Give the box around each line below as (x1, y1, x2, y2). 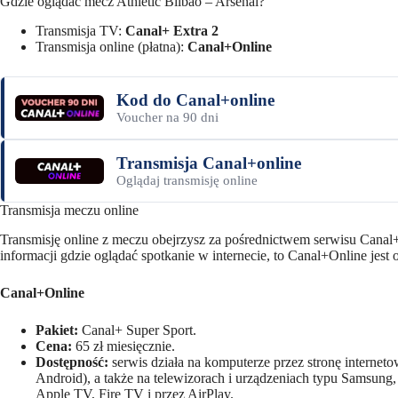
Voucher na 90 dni (116, 110, 219, 125)
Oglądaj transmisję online (116, 173, 258, 188)
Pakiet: (36, 322, 78, 338)
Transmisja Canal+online (116, 154, 301, 173)
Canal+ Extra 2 (125, 23, 219, 39)
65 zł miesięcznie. (72, 338, 175, 354)
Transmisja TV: (36, 23, 125, 39)
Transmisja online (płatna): (36, 39, 187, 55)
